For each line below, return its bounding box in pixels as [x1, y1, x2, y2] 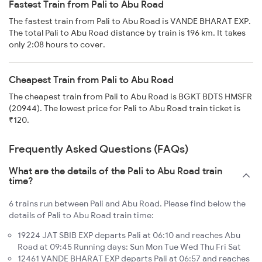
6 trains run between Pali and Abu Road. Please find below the [9, 198, 246, 209]
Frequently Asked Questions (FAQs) [9, 142, 188, 156]
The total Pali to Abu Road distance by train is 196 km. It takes [9, 27, 246, 39]
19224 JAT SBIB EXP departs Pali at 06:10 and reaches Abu [18, 230, 240, 241]
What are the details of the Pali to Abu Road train [9, 165, 222, 177]
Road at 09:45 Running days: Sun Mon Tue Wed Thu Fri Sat [18, 242, 241, 253]
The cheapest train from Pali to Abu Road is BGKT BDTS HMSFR [9, 91, 252, 102]
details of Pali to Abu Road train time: [9, 210, 154, 221]
